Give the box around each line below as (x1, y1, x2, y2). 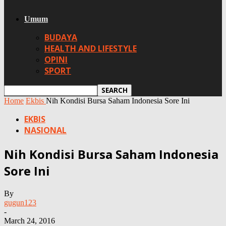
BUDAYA (44, 32, 77, 43)
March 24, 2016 (4, 216, 55, 225)
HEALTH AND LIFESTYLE (44, 43, 137, 54)
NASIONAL (24, 125, 67, 136)
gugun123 (4, 198, 36, 207)
